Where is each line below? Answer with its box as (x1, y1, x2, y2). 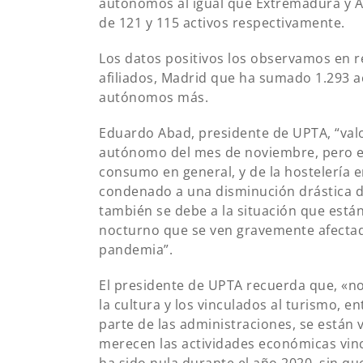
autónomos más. (99, 88, 208, 106)
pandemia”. (99, 240, 173, 258)
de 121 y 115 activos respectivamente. (99, 13, 345, 32)
